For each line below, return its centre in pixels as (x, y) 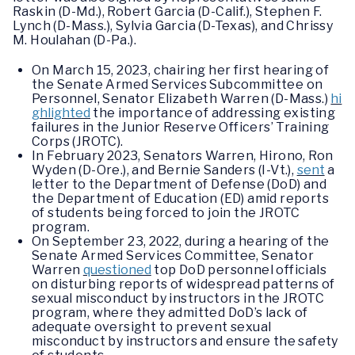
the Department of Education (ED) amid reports (180, 198)
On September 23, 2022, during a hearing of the (181, 241)
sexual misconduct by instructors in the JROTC (178, 298)
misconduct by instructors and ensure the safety (185, 341)
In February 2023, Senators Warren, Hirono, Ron (183, 155)
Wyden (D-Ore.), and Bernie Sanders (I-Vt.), (164, 170)
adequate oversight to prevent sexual (152, 326)
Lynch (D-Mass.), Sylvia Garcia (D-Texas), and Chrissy (173, 26)
